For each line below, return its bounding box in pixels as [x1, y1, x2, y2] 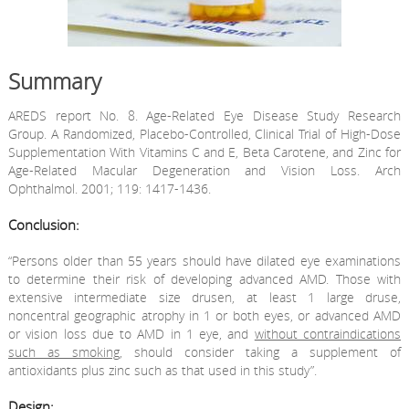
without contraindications [254, 324, 402, 342]
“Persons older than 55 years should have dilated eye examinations [7, 251, 402, 269]
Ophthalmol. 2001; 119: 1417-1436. [7, 180, 211, 198]
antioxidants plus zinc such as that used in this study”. [7, 361, 317, 379]
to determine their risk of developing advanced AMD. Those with [7, 269, 402, 288]
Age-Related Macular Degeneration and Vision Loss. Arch [7, 162, 402, 180]
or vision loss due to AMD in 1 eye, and [7, 324, 255, 342]
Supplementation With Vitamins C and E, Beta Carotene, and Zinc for [7, 143, 402, 162]
